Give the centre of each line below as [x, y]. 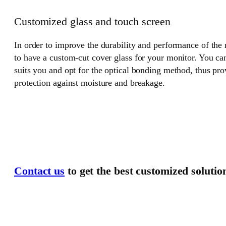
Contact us [40, 171]
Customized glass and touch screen [92, 22]
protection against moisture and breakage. [90, 82]
